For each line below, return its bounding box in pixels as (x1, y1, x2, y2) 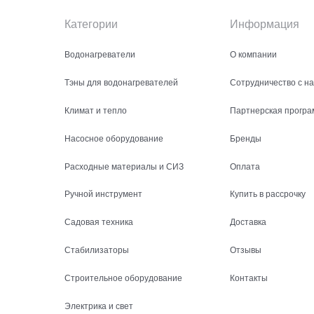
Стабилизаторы (64, 243, 129, 255)
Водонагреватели (64, 47, 135, 60)
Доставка (230, 215, 266, 228)
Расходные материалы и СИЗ (64, 159, 184, 172)
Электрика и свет (64, 299, 133, 311)
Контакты (230, 271, 268, 283)
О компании (230, 47, 277, 60)
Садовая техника (64, 215, 133, 228)
